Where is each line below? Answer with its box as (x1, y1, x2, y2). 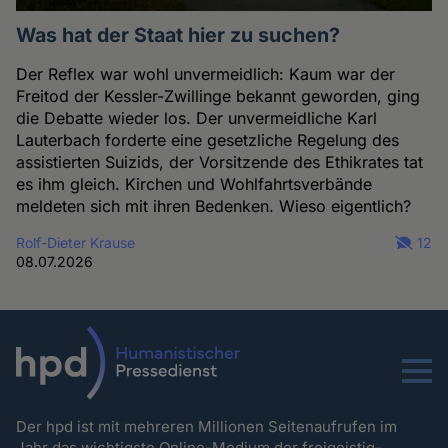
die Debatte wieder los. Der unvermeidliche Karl (16, 108, 378, 129)
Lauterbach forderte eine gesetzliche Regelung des (16, 130, 400, 151)
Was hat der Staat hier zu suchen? (16, 23, 341, 48)
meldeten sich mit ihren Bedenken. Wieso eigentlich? (16, 196, 412, 217)
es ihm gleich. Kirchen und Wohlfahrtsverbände (16, 174, 373, 195)
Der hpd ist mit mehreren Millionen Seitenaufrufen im (16, 416, 398, 436)
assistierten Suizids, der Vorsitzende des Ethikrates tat (16, 152, 424, 173)
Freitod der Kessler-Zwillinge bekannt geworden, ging (16, 86, 421, 107)
